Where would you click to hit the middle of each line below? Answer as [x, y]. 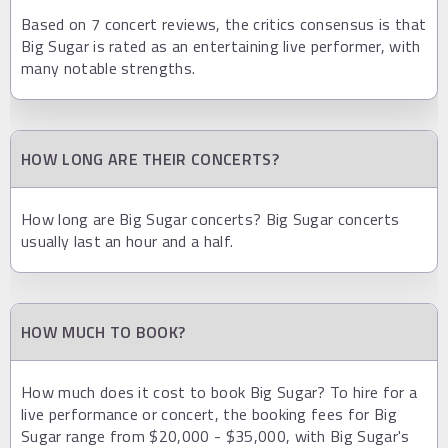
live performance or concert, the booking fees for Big [209, 414]
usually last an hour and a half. [127, 241]
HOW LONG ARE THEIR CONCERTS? [150, 159]
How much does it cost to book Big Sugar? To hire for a [219, 392]
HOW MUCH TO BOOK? [103, 332]
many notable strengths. [108, 68]
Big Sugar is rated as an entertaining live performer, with [221, 46]
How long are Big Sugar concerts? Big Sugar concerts [210, 219]
